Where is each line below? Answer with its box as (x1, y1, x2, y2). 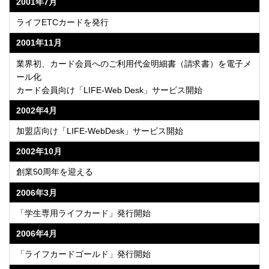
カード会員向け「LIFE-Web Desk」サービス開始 (16, 85, 203, 95)
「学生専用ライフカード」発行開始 (16, 208, 151, 218)
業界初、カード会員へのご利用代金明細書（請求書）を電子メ (16, 58, 252, 68)
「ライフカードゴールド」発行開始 (16, 249, 151, 259)
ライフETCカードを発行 (16, 17, 109, 28)
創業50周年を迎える (16, 167, 94, 177)
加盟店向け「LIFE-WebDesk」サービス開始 (16, 125, 184, 136)
